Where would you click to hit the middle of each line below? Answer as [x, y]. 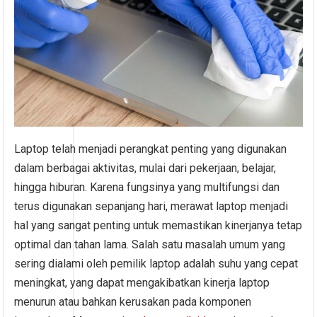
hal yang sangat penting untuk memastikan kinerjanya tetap [158, 226]
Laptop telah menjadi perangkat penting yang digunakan [151, 149]
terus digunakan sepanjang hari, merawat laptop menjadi [151, 207]
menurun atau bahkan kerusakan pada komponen [133, 302]
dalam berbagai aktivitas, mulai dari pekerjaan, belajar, [145, 168]
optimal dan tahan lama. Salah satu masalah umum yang [150, 245]
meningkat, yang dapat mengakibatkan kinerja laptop [142, 283]
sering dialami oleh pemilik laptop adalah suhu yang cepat [156, 264]
